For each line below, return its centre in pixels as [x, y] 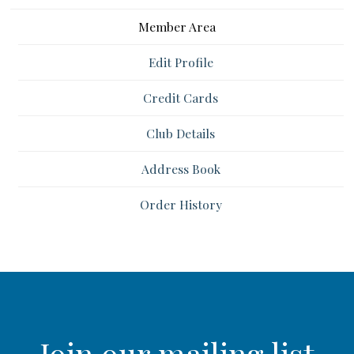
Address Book [181, 169]
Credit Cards [181, 98]
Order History [181, 205]
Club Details [181, 134]
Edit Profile [181, 62]
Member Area [177, 27]
